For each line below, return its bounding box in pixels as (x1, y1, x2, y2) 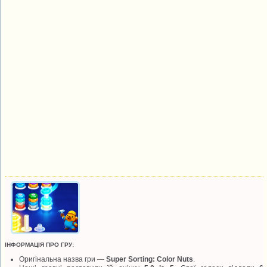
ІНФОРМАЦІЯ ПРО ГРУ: (5, 241, 74, 248)
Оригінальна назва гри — (19, 254, 107, 263)
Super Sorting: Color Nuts (106, 254, 194, 263)
